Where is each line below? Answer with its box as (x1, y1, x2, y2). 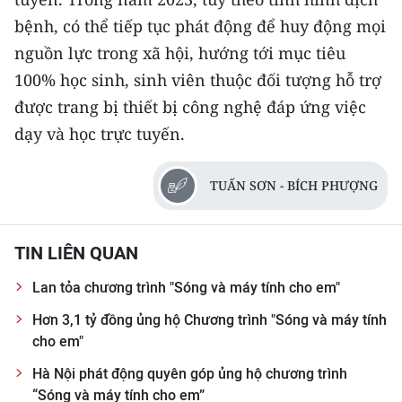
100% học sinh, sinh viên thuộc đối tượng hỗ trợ (14, 68, 381, 91)
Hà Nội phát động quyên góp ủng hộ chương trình (32, 364, 347, 382)
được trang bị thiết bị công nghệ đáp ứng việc (14, 95, 366, 118)
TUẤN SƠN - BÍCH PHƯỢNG (210, 176, 378, 194)
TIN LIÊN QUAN (14, 241, 138, 264)
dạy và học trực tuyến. (14, 122, 185, 144)
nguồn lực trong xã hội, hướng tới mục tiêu (14, 41, 345, 64)
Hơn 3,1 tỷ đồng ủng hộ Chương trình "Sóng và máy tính (32, 310, 387, 328)
